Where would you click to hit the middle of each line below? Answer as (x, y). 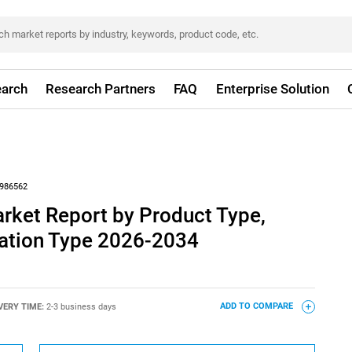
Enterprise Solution (272, 89)
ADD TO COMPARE (257, 306)
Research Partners (101, 89)
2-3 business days (81, 306)
